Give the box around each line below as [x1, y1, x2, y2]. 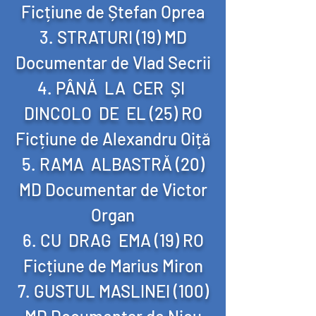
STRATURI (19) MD [56, 27, 187, 47]
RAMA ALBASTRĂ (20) [39, 154, 205, 174]
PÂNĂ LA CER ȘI [56, 78, 188, 98]
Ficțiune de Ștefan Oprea [21, 1, 205, 22]
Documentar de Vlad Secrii [15, 52, 211, 73]
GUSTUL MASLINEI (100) [33, 281, 209, 301]
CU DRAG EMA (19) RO [39, 230, 204, 250]
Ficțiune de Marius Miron [23, 255, 203, 276]
